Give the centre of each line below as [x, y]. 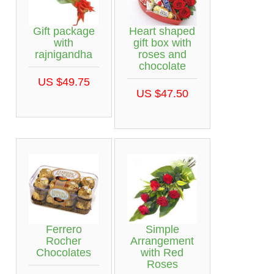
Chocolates [64, 252]
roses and [162, 54]
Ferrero [64, 229]
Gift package [64, 31]
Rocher [64, 241]
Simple [162, 229]
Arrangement [162, 241]
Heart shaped [162, 31]
